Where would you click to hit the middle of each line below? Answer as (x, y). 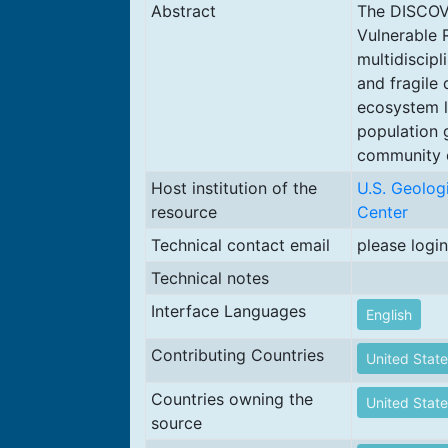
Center (382, 212)
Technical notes (209, 278)
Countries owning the (231, 399)
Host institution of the (233, 188)
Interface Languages (228, 311)
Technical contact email (240, 245)
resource (183, 212)
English (388, 314)
